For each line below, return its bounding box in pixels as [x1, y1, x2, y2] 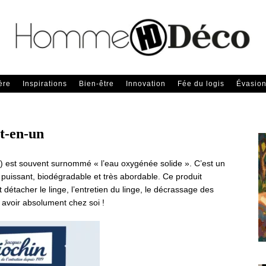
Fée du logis [177, 80, 224, 88]
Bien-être [78, 80, 114, 88]
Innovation [125, 80, 166, 88]
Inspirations [22, 80, 67, 88]
